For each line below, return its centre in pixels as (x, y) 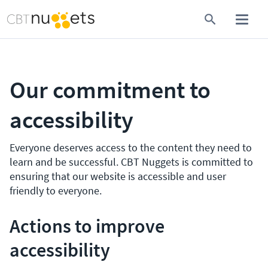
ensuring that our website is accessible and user (118, 176)
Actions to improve (87, 226)
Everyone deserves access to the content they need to (131, 147)
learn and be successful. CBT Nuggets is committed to (131, 162)
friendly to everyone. (56, 191)
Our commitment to (110, 90)
